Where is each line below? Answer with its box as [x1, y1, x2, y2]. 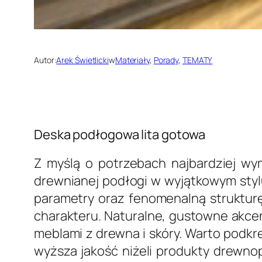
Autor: [34, 54, 57, 65]
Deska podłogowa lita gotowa [34, 125, 206, 143]
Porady [153, 54, 179, 65]
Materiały [115, 54, 150, 65]
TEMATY [182, 54, 213, 65]
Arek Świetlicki [56, 54, 109, 65]
